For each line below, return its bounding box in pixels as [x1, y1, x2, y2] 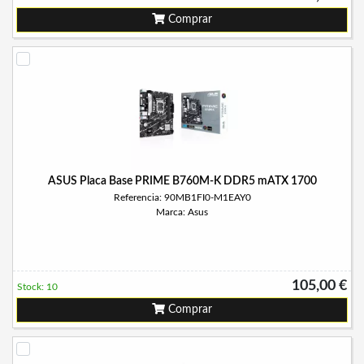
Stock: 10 [17, 282, 58, 292]
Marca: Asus [156, 207, 208, 217]
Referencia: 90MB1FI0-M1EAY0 [113, 193, 251, 202]
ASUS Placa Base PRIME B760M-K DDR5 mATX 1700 [47, 175, 317, 187]
